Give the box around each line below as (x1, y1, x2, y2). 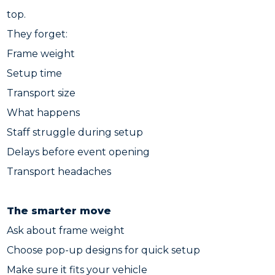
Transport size (7, 87, 76, 99)
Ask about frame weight (7, 225, 125, 236)
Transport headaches (7, 166, 112, 177)
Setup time (7, 68, 63, 79)
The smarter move (7, 205, 112, 217)
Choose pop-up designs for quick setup (7, 244, 201, 256)
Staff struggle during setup (7, 126, 144, 138)
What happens (7, 107, 80, 118)
